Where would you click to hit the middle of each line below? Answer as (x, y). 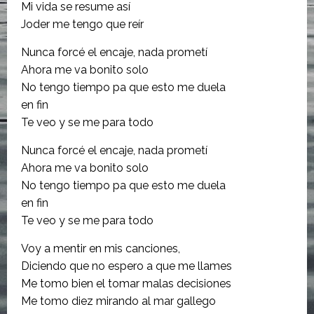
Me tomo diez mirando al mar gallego (118, 301)
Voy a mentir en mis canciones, (101, 248)
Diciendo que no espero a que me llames (127, 266)
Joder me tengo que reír (82, 24)
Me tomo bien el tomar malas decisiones (126, 283)
